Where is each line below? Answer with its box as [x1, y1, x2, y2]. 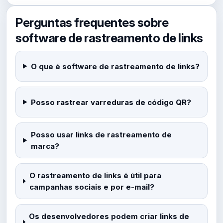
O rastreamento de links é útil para [29, 171, 161, 180]
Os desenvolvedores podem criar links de [28, 212, 189, 221]
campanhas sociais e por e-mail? [29, 182, 154, 192]
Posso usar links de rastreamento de [30, 130, 172, 139]
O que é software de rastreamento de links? [30, 61, 200, 71]
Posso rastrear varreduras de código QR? [30, 97, 191, 107]
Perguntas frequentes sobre [15, 15, 169, 30]
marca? [30, 141, 59, 151]
